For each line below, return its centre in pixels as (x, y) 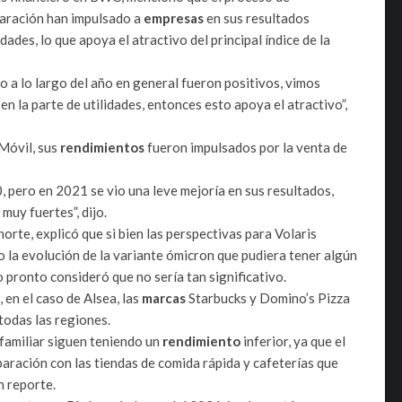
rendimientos (104, 147)
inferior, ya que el (294, 341)
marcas (165, 297)
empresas (175, 17)
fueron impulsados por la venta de (247, 147)
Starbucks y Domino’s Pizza (269, 297)
